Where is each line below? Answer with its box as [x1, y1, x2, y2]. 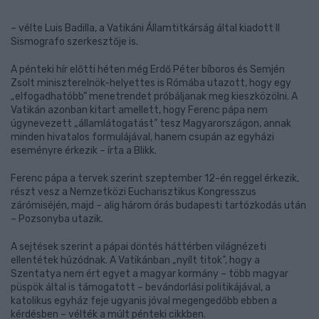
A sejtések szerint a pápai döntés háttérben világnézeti [11, 241, 266, 253]
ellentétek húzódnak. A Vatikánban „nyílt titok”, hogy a [11, 254, 260, 266]
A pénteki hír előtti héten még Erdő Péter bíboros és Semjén [11, 63, 285, 75]
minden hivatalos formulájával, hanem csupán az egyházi [11, 131, 274, 143]
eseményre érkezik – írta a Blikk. [11, 145, 157, 157]
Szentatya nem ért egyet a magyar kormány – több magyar [11, 268, 288, 280]
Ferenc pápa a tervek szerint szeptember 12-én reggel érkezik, [11, 172, 299, 184]
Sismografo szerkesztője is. [11, 36, 138, 48]
